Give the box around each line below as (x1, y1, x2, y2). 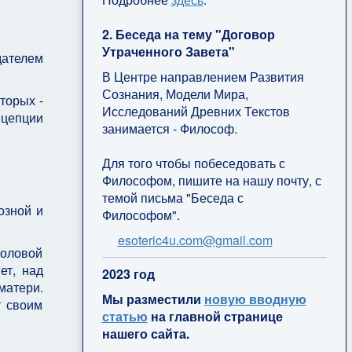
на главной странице (147, 306, 283, 325)
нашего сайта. (101, 324, 192, 343)
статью (101, 306, 148, 325)
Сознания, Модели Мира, (101, 84, 248, 103)
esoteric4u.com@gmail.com (117, 230, 273, 249)
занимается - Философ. (101, 119, 240, 137)
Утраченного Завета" (101, 42, 235, 60)
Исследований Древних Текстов (101, 101, 290, 120)
